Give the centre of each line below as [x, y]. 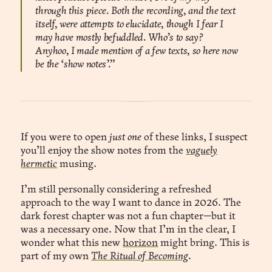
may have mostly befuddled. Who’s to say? [119, 38]
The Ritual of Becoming [140, 256]
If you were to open [65, 137]
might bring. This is [204, 243]
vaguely [202, 151]
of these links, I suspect [195, 137]
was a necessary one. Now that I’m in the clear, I [128, 229]
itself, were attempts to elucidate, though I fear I [130, 24]
